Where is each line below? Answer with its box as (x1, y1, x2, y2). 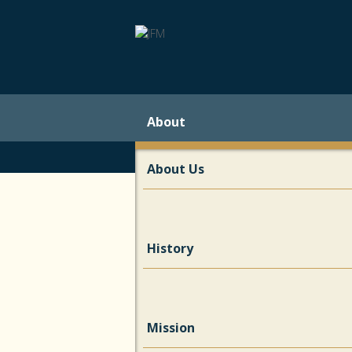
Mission (147, 319, 195, 336)
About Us (147, 160, 204, 178)
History (147, 240, 193, 257)
